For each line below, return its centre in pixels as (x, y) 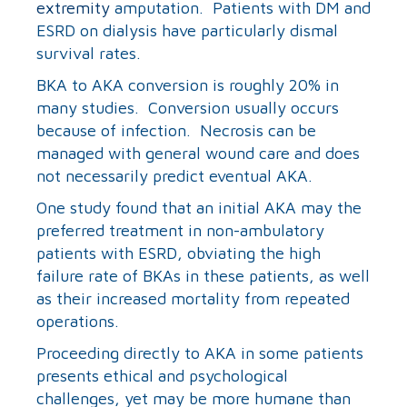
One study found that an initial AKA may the (199, 207)
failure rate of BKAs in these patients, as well (203, 275)
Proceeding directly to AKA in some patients (200, 352)
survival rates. (89, 53)
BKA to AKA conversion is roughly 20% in (188, 84)
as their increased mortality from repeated (193, 298)
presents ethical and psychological (162, 375)
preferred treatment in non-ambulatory (180, 230)
